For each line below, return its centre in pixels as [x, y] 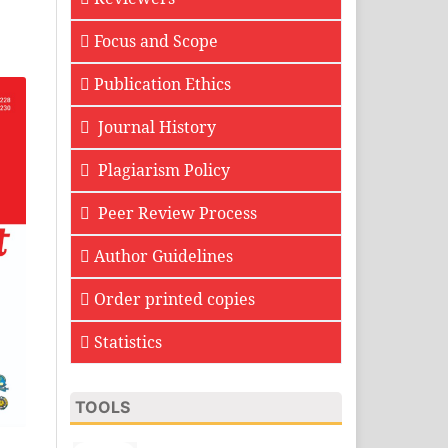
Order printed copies [174, 299]
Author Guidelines [163, 256]
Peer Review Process [175, 213]
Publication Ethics [162, 84]
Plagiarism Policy [162, 170]
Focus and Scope [156, 41]
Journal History [155, 127]
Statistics [128, 342]
